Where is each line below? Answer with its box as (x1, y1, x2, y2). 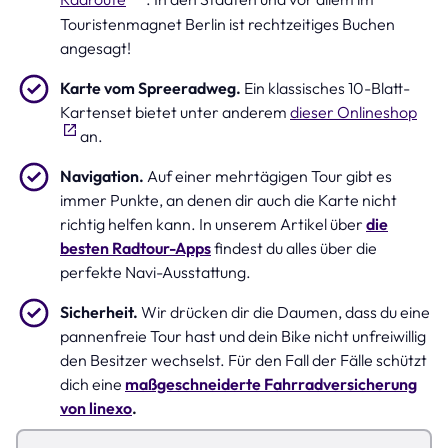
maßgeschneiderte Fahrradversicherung (125, 373, 417, 394)
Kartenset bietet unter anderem (60, 101, 290, 122)
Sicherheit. (60, 301, 141, 322)
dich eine (60, 373, 125, 394)
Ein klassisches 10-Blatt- (241, 77, 410, 98)
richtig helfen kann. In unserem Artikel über (60, 213, 366, 234)
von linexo (60, 397, 132, 418)
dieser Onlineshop (290, 101, 417, 122)
